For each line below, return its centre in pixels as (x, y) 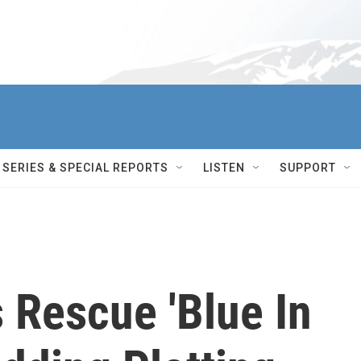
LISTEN (224, 168)
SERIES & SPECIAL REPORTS (85, 168)
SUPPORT (308, 168)
